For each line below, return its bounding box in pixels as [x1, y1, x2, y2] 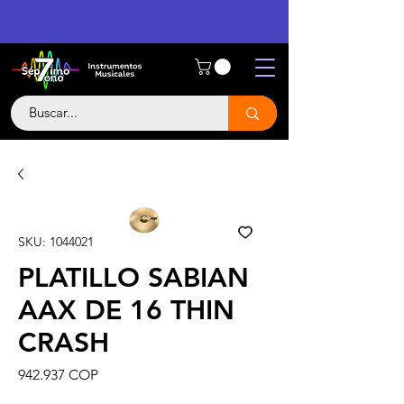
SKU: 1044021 [18, 234, 94, 250]
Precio [97, 365, 138, 382]
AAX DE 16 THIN [18, 294, 234, 326]
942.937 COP [18, 366, 98, 383]
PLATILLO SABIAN [18, 262, 249, 294]
